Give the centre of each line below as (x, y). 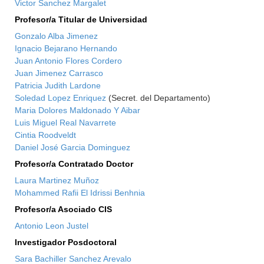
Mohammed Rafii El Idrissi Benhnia (80, 193)
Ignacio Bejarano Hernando (66, 48)
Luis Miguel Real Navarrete (66, 123)
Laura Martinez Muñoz (57, 180)
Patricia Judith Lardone (58, 85)
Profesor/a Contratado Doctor (74, 164)
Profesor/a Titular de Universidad (81, 19)
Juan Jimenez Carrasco (59, 73)
